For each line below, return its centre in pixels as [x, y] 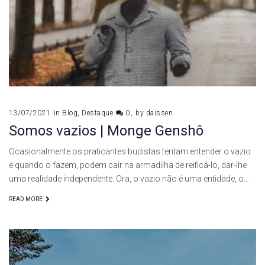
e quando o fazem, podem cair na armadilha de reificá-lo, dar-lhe [128, 165]
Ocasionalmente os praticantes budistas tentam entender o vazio [130, 152]
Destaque [97, 113]
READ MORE [26, 199]
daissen [159, 113]
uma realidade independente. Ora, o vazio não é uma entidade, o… [129, 179]
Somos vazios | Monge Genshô [106, 131]
